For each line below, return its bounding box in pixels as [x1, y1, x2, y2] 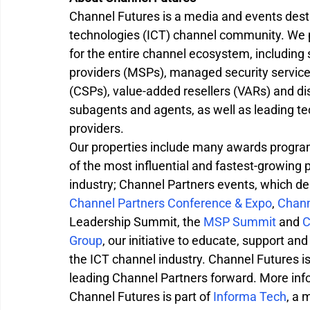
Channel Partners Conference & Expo [69, 195, 272, 210]
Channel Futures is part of [69, 289, 213, 304]
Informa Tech [213, 289, 286, 304]
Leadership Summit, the [69, 214, 203, 229]
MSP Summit [203, 214, 276, 229]
